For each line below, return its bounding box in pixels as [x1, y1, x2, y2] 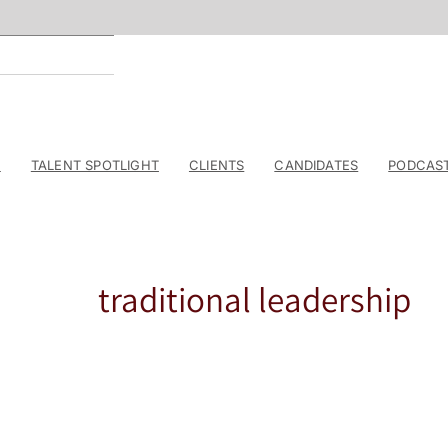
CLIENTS [188, 156, 245, 173]
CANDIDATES [274, 156, 359, 173]
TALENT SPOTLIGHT [30, 156, 159, 173]
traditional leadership [97, 276, 411, 322]
